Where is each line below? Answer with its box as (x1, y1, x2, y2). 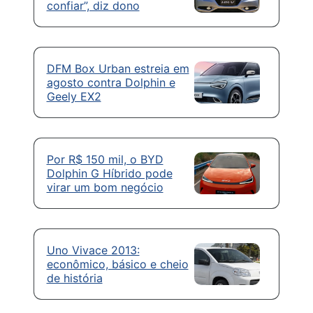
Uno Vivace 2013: (46, 243, 140, 257)
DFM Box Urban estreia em (46, 61, 189, 75)
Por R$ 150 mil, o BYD (46, 152, 163, 166)
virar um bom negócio (46, 180, 163, 194)
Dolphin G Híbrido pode (46, 166, 173, 180)
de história (46, 271, 103, 285)
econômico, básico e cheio (46, 257, 189, 271)
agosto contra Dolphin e (46, 75, 175, 89)
